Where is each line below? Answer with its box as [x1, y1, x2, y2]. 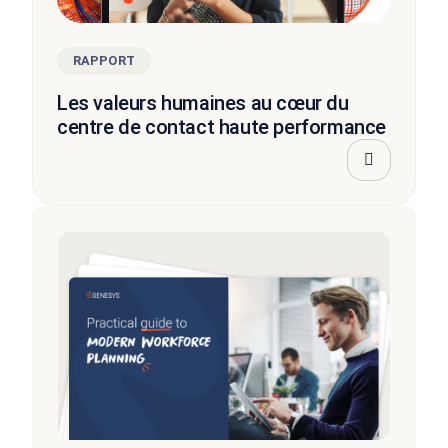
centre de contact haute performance [57, 114, 387, 139]
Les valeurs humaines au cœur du [57, 90, 349, 115]
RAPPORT [73, 52, 135, 68]
